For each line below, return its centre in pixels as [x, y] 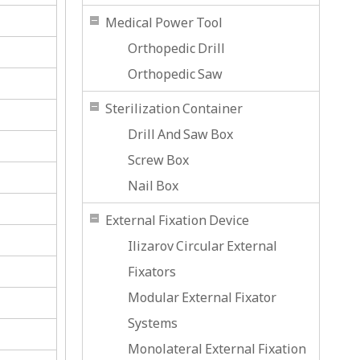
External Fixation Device [177, 220]
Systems [153, 323]
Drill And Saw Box [180, 134]
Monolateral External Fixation [217, 349]
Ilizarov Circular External [202, 246]
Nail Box [153, 186]
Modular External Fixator [202, 297]
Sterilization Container [174, 108]
